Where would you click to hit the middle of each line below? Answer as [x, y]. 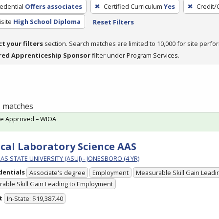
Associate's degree [57, 173]
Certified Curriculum [133, 6]
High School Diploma [47, 21]
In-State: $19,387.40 [35, 199]
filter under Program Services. [135, 55]
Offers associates [53, 6]
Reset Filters [113, 22]
